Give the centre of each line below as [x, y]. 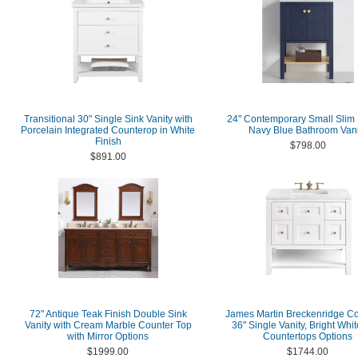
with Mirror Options [108, 336]
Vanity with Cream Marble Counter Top [108, 325]
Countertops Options [308, 336]
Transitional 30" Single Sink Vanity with [108, 119]
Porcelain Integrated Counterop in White [108, 130]
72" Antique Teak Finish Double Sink [108, 314]
